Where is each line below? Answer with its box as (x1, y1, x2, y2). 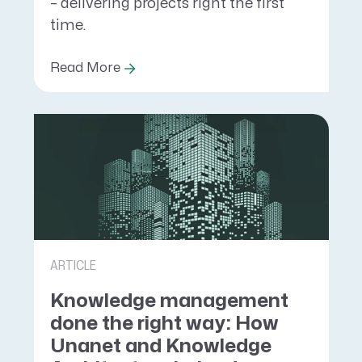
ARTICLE (49, 259, 96, 273)
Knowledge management (49, 292, 288, 311)
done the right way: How (49, 314, 279, 334)
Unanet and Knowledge (49, 337, 271, 356)
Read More (49, 61, 120, 74)
